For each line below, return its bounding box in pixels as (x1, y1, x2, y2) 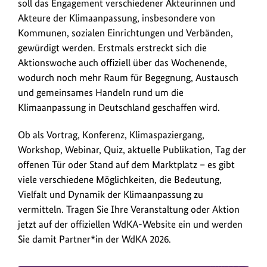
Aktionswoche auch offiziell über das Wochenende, (18, 56, 227, 69)
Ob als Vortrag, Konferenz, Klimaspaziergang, (18, 128, 204, 141)
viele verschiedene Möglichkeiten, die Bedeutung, (18, 173, 222, 185)
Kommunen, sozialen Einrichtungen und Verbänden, (18, 26, 233, 39)
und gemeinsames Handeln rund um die (18, 86, 184, 98)
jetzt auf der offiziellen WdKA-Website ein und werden (18, 218, 243, 230)
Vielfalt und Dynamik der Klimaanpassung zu (18, 188, 203, 200)
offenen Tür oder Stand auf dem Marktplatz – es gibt (18, 158, 235, 170)
